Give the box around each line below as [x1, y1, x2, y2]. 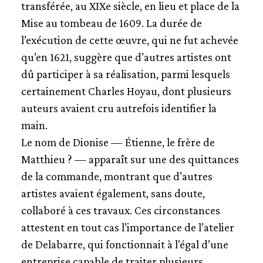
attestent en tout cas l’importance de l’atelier [21, 221, 234, 234]
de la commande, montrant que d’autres [21, 170, 213, 183]
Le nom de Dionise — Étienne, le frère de [21, 136, 215, 149]
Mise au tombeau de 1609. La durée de [21, 16, 202, 29]
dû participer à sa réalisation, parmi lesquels [21, 68, 230, 80]
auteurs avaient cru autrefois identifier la [21, 102, 217, 114]
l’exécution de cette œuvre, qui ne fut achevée [21, 33, 238, 46]
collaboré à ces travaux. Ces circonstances [21, 204, 220, 217]
